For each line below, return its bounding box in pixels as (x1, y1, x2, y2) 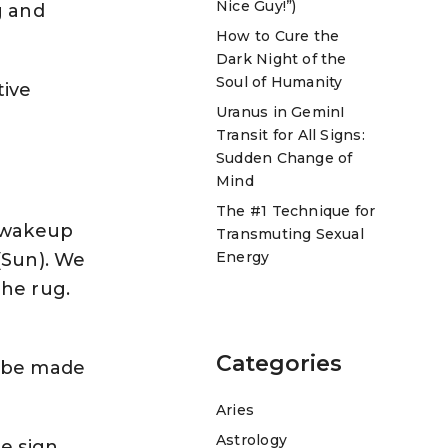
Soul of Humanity (216, 72, 343, 91)
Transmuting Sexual (216, 224, 364, 243)
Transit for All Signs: (216, 125, 365, 144)
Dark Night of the (216, 49, 347, 68)
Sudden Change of (216, 148, 353, 167)
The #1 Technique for (216, 201, 376, 220)
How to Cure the (216, 26, 340, 45)
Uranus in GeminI (216, 102, 346, 121)
